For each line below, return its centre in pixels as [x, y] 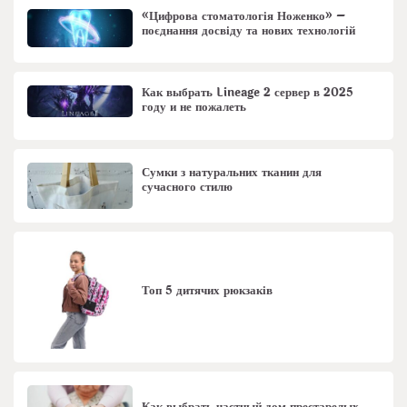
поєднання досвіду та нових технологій [249, 30]
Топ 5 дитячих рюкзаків [208, 291]
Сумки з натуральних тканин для [232, 173]
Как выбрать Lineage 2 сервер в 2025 [248, 93]
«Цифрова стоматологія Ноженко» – [244, 16]
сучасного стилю [188, 188]
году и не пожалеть [194, 108]
